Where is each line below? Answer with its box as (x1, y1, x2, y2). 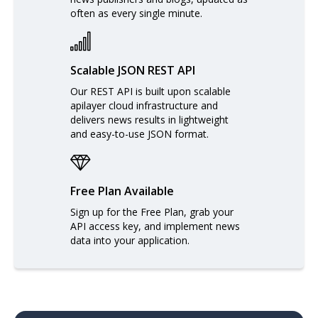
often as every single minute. (70, 6, 202, 20)
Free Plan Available (70, 183, 174, 199)
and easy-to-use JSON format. (70, 127, 209, 141)
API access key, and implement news (70, 219, 240, 233)
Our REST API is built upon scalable (70, 84, 231, 98)
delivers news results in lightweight (70, 113, 229, 126)
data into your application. (70, 234, 190, 247)
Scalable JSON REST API (70, 62, 195, 78)
